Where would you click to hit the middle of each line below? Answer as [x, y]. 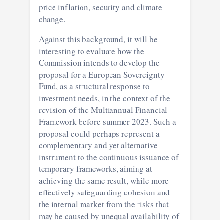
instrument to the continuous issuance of [109, 157]
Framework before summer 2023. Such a [107, 121]
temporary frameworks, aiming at [95, 168]
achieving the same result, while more [104, 180]
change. [52, 19]
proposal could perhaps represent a [99, 133]
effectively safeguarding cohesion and [104, 192]
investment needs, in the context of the [104, 98]
